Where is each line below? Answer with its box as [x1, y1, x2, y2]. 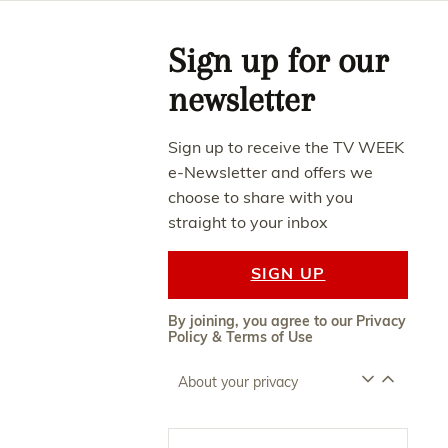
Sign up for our [167, 41, 388, 81]
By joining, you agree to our [167, 312, 356, 331]
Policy [167, 328, 208, 347]
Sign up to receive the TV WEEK [167, 137, 404, 158]
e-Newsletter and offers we [167, 162, 373, 183]
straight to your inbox [167, 212, 332, 233]
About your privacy [177, 373, 298, 392]
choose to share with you [167, 187, 353, 208]
